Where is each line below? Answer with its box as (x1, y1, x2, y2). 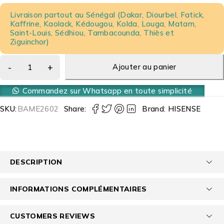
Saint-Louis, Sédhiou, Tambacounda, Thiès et (10, 27, 174, 37)
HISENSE (167, 103, 201, 113)
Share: (63, 103, 86, 113)
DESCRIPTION (10, 157, 62, 166)
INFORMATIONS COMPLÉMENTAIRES (10, 184, 147, 193)
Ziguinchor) (10, 36, 49, 46)
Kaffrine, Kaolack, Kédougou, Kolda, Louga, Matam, (10, 18, 196, 28)
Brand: (142, 103, 168, 113)
